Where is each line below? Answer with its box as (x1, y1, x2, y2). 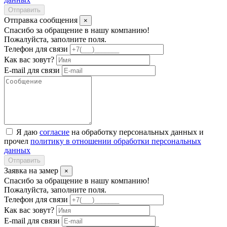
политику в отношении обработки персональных (30, 136, 201, 145)
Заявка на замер (4, 166, 60, 175)
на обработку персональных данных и (69, 127, 204, 136)
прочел (4, 136, 30, 145)
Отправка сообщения (4, 15, 80, 24)
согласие (40, 127, 69, 136)
